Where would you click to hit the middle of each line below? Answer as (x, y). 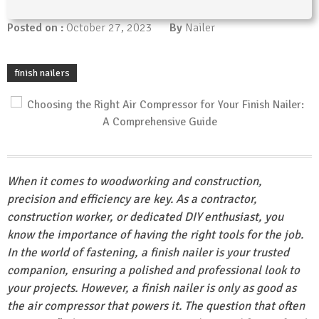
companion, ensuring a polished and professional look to (153, 271)
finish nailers (42, 73)
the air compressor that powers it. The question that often (156, 306)
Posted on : (37, 28)
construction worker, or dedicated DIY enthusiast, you (145, 217)
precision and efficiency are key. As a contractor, (132, 199)
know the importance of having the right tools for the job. (155, 235)
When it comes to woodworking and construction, (135, 182)
